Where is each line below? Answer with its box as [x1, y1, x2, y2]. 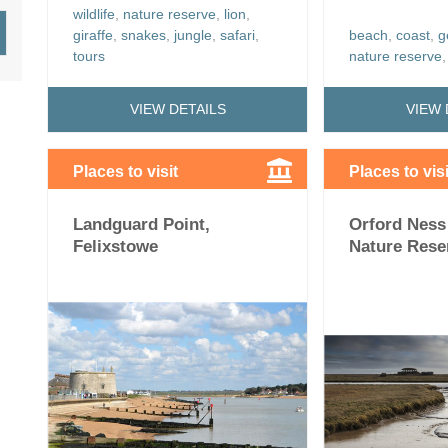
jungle [174, 26, 212, 43]
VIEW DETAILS [129, 101, 226, 118]
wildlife [73, 5, 115, 22]
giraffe [73, 26, 113, 43]
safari [220, 26, 255, 43]
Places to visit [73, 162, 178, 180]
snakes [121, 26, 166, 43]
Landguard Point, [73, 214, 210, 234]
